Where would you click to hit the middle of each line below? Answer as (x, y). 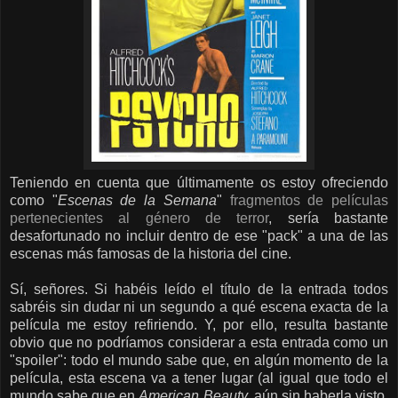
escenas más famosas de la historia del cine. (152, 254)
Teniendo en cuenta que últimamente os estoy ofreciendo (199, 183)
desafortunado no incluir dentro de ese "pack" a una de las (199, 236)
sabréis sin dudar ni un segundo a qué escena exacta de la (199, 307)
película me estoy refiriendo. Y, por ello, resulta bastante (199, 325)
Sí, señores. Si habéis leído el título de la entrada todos (199, 290)
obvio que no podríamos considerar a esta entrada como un (199, 343)
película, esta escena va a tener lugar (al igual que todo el (199, 378)
